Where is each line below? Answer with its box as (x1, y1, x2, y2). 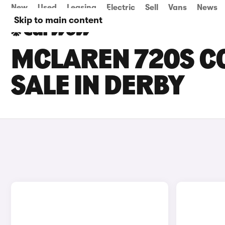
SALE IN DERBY (11, 73, 184, 101)
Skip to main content (14, 15, 102, 25)
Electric (106, 3, 135, 12)
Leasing (67, 3, 96, 12)
